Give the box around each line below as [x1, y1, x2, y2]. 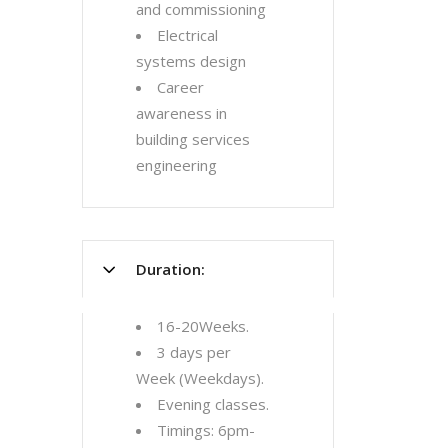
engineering [136, 155, 217, 175]
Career [157, 77, 204, 97]
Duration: [136, 259, 205, 279]
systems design [136, 51, 246, 71]
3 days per [157, 342, 231, 362]
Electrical [157, 25, 218, 45]
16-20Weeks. [157, 316, 249, 336]
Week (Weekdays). [136, 368, 264, 388]
